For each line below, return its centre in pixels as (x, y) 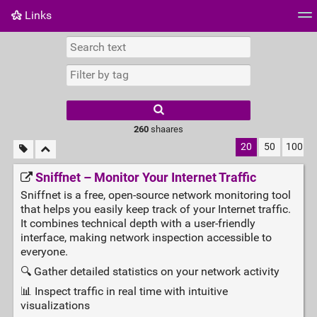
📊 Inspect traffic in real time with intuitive (124, 292)
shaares (166, 129)
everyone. (44, 252)
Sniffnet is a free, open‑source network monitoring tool (155, 195)
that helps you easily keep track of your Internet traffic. (155, 209)
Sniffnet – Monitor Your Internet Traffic (145, 178)
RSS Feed (161, 46)
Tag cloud (36, 46)
